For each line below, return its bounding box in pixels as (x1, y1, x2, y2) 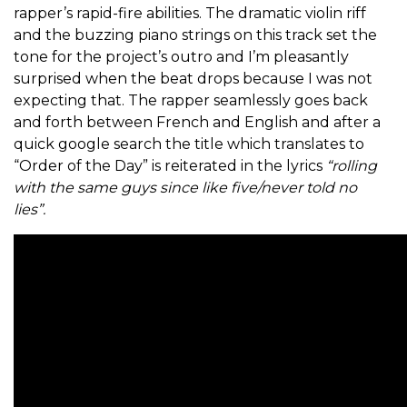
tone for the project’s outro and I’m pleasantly (14, 48, 349, 66)
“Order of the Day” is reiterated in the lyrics (14, 157, 326, 175)
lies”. (14, 201, 49, 219)
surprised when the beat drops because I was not (14, 70, 372, 88)
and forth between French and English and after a (14, 114, 381, 132)
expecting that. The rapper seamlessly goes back (14, 92, 368, 110)
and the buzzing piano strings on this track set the (14, 26, 377, 45)
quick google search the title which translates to (14, 135, 364, 154)
